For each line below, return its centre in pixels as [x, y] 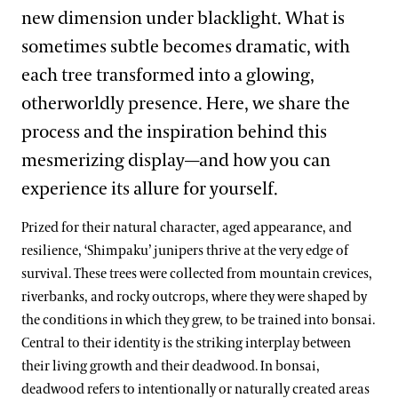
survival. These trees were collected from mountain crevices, [197, 274]
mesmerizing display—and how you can [176, 161]
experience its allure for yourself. [150, 189]
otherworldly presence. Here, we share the [186, 104]
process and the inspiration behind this [174, 132]
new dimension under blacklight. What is [183, 19]
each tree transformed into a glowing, [168, 76]
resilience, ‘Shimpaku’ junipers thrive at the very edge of [185, 251]
